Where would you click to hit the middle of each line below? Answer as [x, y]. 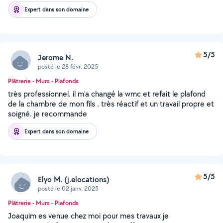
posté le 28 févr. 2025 [68, 66]
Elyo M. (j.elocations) [74, 179]
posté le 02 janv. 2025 [68, 188]
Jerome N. [56, 57]
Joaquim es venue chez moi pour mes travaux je [88, 216]
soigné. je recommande [48, 114]
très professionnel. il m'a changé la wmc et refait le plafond [107, 94]
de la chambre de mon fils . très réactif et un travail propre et [111, 104]
